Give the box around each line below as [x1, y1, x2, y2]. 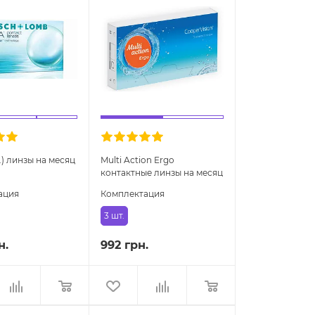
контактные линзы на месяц [101, 167, 224, 179]
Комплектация [101, 188, 165, 200]
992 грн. [101, 238, 149, 252]
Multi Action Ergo [101, 155, 175, 166]
